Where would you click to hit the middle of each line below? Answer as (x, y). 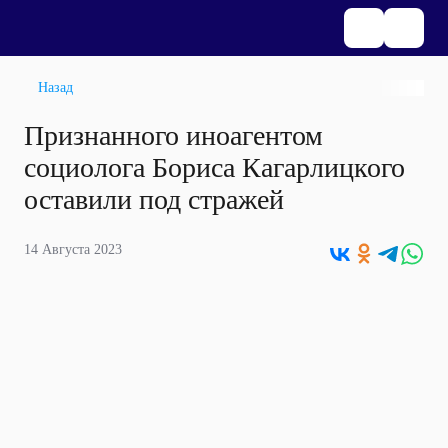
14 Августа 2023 (73, 249)
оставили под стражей (154, 199)
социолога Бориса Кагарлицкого (214, 167)
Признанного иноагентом (173, 135)
